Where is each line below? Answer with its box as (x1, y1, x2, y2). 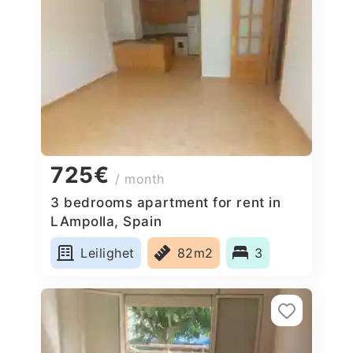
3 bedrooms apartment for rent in (50, 194, 281, 210)
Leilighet (80, 244, 135, 261)
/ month (115, 171, 165, 188)
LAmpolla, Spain (50, 213, 162, 229)
